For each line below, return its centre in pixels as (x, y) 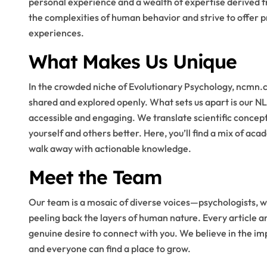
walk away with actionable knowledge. (110, 148)
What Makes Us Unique (133, 61)
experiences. (56, 33)
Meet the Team (95, 177)
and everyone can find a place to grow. (110, 249)
